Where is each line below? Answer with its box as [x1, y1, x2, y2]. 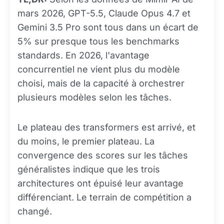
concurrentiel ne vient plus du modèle [17, 64, 180, 74]
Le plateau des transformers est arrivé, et [17, 122, 195, 132]
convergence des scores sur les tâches [17, 150, 188, 160]
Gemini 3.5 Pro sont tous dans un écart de [17, 22, 198, 32]
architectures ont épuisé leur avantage [17, 178, 183, 188]
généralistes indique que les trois [17, 164, 160, 174]
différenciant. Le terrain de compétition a [17, 192, 191, 202]
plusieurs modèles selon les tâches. [17, 92, 171, 102]
